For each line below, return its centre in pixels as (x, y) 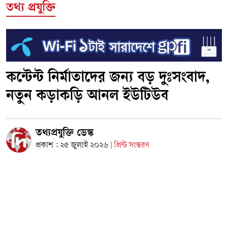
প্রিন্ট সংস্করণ (132, 146)
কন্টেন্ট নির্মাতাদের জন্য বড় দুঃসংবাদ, (108, 78)
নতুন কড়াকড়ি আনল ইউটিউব (87, 97)
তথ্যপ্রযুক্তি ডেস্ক (65, 134)
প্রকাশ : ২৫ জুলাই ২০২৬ (72, 146)
